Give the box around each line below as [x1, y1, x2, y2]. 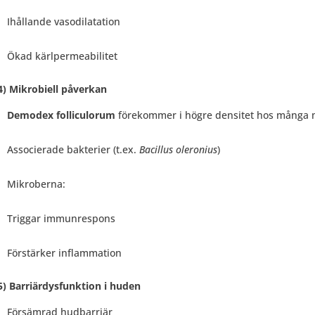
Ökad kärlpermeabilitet [6, 49, 117, 63]
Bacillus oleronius [139, 142, 217, 156]
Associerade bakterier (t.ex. [6, 142, 139, 156]
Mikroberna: [6, 176, 65, 191]
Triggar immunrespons [6, 211, 115, 225]
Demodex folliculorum [6, 108, 115, 122]
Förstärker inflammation [6, 245, 122, 259]
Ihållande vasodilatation [6, 14, 120, 28]
